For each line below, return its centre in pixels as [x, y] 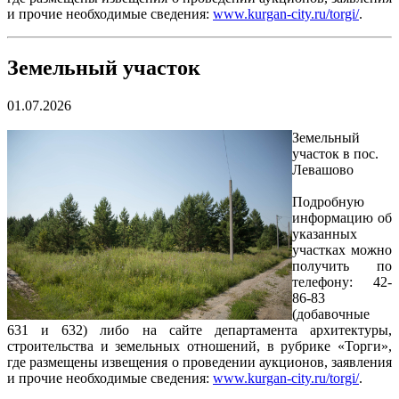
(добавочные [331, 313]
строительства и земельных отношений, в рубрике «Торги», [199, 346]
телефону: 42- [342, 281]
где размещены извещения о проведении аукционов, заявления [199, 362]
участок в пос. [335, 153]
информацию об [342, 217]
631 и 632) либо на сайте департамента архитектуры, [199, 330]
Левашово [323, 169]
